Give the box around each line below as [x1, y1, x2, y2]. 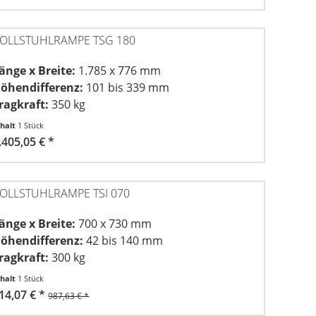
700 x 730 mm [75, 215, 152, 231]
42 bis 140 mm [83, 232, 164, 248]
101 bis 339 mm [83, 80, 170, 96]
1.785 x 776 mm [75, 63, 162, 79]
